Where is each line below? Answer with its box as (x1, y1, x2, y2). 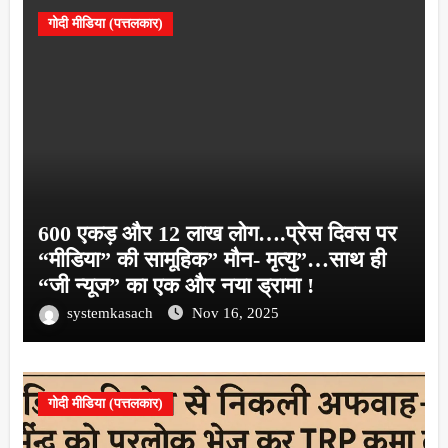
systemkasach (66, 305, 157, 322)
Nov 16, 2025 (191, 305, 279, 322)
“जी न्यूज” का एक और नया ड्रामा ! (37, 273, 314, 299)
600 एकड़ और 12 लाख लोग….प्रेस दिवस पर (37, 221, 397, 247)
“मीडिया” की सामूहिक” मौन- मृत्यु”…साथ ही (37, 247, 386, 273)
